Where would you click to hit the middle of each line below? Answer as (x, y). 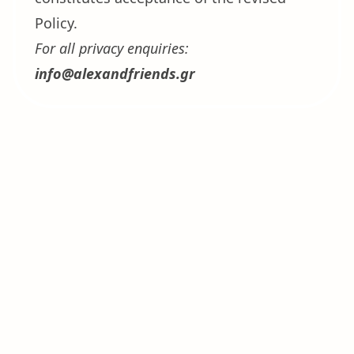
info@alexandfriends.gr (115, 73)
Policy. (56, 23)
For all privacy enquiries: (112, 48)
